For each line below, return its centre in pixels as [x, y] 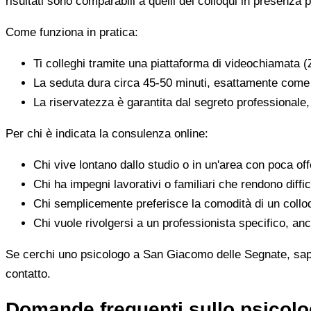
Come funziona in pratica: [72, 32]
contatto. [28, 274]
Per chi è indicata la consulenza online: [107, 133]
